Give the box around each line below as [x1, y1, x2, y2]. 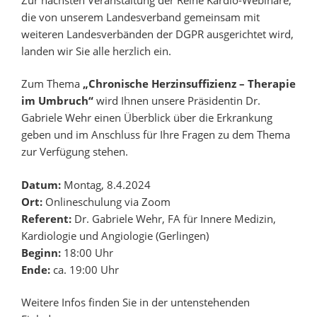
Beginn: [21, 245, 64, 260]
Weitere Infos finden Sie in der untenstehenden [21, 295, 250, 310]
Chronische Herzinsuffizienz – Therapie [88, 76, 296, 91]
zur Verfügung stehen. [21, 144, 128, 159]
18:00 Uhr [64, 245, 113, 260]
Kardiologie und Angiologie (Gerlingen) [21, 228, 209, 243]
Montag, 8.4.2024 [64, 177, 151, 192]
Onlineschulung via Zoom [42, 194, 171, 209]
